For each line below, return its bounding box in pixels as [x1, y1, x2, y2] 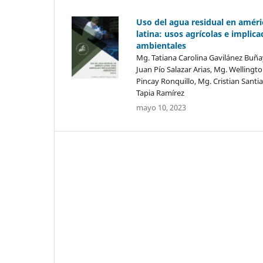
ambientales [136, 39, 186, 51]
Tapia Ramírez [136, 87, 184, 98]
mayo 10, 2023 [136, 102, 186, 113]
